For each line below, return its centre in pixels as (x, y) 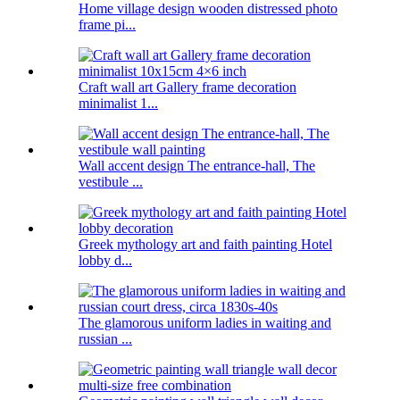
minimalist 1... (118, 104)
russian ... (105, 339)
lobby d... (105, 261)
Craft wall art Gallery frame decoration (187, 87)
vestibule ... (111, 182)
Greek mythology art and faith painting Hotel (205, 245)
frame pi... (107, 25)
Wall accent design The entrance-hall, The (197, 166)
